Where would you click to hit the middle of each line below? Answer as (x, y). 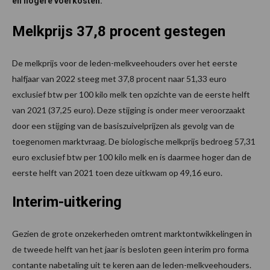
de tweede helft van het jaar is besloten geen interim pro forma (130, 250)
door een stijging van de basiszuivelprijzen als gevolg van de (123, 126)
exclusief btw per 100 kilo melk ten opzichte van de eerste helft (131, 95)
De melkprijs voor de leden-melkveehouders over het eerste (125, 63)
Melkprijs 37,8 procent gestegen (119, 32)
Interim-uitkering (67, 202)
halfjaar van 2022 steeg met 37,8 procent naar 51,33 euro (119, 79)
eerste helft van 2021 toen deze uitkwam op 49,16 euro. (117, 173)
